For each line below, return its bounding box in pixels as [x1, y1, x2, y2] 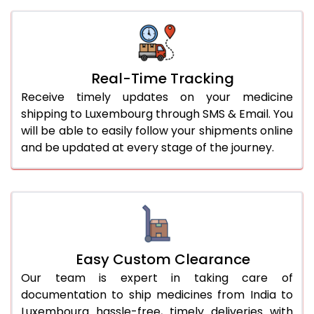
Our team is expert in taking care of [21, 269, 293, 286]
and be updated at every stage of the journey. [21, 139, 274, 156]
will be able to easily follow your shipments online [21, 122, 293, 139]
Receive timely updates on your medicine [21, 88, 293, 105]
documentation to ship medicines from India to [21, 286, 293, 303]
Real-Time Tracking [91, 68, 234, 88]
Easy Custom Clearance [75, 249, 250, 269]
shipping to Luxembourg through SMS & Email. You [21, 105, 293, 122]
